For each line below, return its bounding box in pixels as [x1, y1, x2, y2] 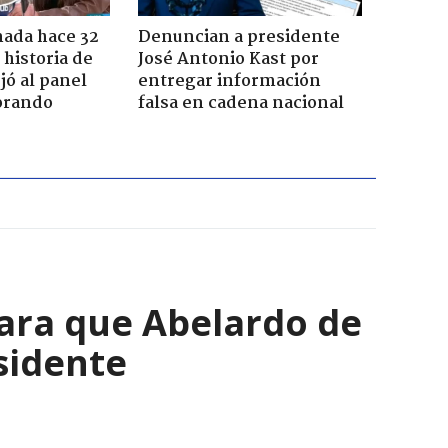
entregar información [137, 67, 321, 95]
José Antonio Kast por [137, 45, 319, 73]
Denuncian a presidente [137, 23, 340, 51]
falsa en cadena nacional [137, 89, 344, 117]
